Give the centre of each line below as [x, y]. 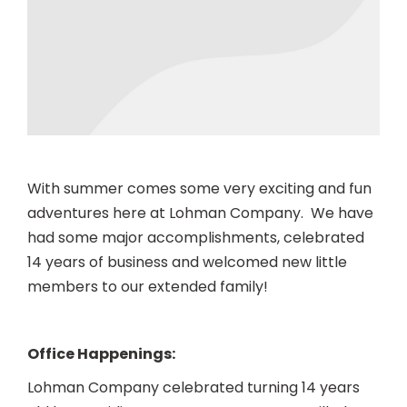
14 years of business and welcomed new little [187, 262]
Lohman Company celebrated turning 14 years [194, 387]
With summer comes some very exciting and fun [199, 188]
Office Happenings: [101, 353]
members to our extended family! [149, 286]
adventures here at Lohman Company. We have [200, 213]
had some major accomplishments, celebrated [196, 237]
